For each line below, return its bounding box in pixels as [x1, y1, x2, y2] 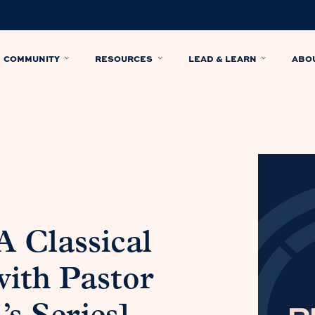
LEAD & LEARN [188, 51, 257, 65]
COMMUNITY [3, 51, 60, 65]
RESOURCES [95, 51, 153, 65]
